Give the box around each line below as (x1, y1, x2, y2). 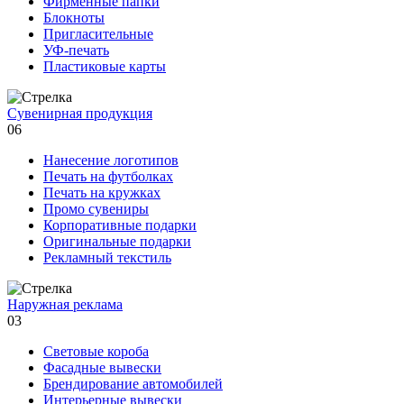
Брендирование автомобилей (43, 375, 223, 391)
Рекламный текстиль (43, 249, 171, 265)
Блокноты (43, 9, 105, 25)
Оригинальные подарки (43, 233, 191, 249)
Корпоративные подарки (43, 216, 197, 233)
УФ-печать (43, 41, 109, 58)
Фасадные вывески (43, 359, 161, 375)
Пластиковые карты (43, 58, 166, 74)
